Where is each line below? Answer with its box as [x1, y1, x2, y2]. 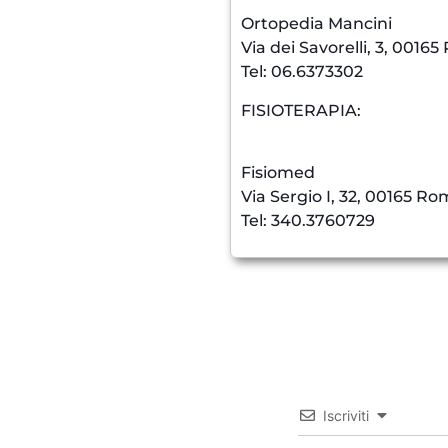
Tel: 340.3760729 [241, 211, 376, 231]
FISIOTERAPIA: [241, 100, 362, 120]
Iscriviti [322, 406, 369, 424]
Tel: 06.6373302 [241, 62, 364, 82]
